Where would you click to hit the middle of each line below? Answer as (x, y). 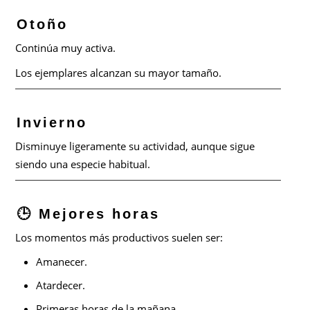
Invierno (52, 122)
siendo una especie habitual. (83, 164)
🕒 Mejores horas (89, 213)
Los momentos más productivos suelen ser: (119, 237)
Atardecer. (61, 285)
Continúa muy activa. (66, 47)
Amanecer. (62, 261)
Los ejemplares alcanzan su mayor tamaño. (119, 72)
